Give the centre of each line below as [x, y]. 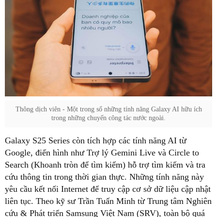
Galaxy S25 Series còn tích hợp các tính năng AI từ [96, 140]
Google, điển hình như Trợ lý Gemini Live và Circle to [102, 152]
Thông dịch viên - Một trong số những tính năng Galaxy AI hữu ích [108, 109]
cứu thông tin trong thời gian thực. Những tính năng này [104, 177]
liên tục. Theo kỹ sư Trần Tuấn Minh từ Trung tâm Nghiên [108, 201]
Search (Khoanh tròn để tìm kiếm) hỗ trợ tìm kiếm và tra [105, 164]
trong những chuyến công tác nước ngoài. [108, 118]
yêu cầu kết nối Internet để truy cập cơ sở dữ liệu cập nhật [108, 189]
